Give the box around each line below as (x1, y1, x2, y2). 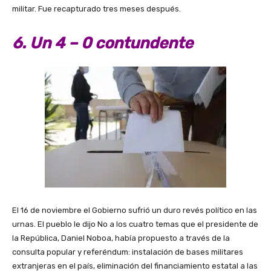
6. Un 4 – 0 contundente (12, 34, 193, 53)
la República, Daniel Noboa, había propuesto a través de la (12, 233, 230, 243)
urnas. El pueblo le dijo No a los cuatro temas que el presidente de (12, 219, 258, 229)
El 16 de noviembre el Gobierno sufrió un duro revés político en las (12, 205, 257, 215)
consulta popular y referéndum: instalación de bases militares (12, 247, 243, 256)
